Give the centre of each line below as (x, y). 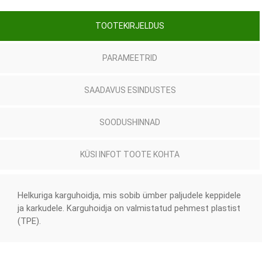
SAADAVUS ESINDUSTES (130, 90)
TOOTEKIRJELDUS (130, 26)
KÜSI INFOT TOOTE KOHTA (130, 154)
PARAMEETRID (130, 58)
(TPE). (30, 221)
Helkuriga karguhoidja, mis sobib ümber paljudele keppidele (129, 195)
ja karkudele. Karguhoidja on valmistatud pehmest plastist (129, 208)
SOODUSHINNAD (130, 122)
